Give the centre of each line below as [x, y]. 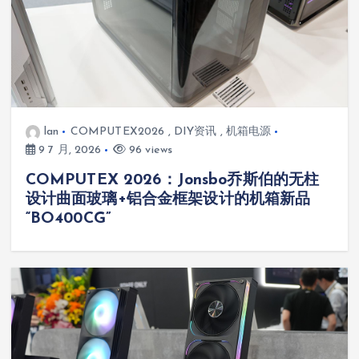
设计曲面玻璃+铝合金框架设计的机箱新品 [168, 200]
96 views [149, 150]
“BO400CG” [68, 219]
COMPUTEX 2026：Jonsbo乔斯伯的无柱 [172, 180]
